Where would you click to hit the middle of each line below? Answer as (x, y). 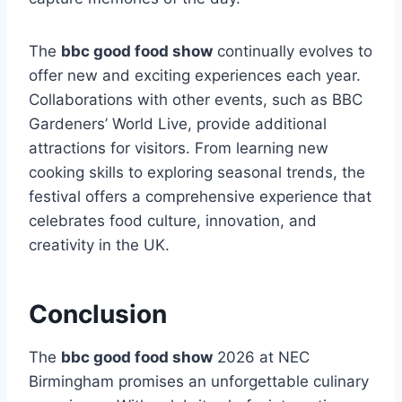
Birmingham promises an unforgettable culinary (199, 382)
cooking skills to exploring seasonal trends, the (197, 173)
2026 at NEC (261, 358)
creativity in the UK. (99, 245)
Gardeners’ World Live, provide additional (178, 124)
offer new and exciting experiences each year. (195, 76)
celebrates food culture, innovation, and (173, 221)
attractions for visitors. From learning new (179, 149)
